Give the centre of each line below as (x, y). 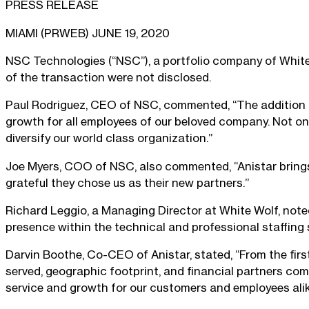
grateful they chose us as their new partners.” (127, 182)
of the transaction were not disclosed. (108, 78)
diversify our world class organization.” (109, 138)
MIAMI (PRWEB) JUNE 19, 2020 (88, 33)
